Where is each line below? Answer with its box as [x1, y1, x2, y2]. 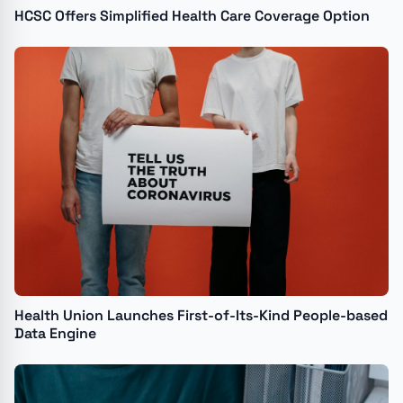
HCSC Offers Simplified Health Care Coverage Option [14, 5, 370, 25]
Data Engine [14, 324, 96, 344]
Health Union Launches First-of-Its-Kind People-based [14, 306, 388, 326]
